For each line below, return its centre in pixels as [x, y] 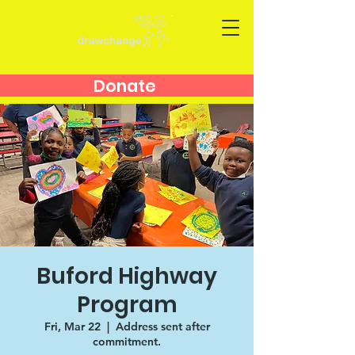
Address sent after [162, 326]
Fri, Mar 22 [72, 326]
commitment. [127, 342]
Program [127, 305]
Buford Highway [127, 276]
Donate [125, 86]
